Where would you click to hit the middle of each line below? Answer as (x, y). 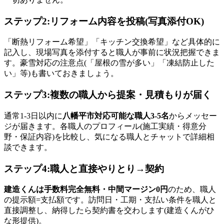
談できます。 (28, 147)
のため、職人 (192, 189)
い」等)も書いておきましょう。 (61, 73)
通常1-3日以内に (33, 115)
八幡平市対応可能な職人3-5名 (116, 115)
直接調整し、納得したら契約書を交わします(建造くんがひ (109, 210)
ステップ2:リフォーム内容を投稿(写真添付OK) (104, 21)
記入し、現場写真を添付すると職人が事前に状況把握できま (112, 52)
